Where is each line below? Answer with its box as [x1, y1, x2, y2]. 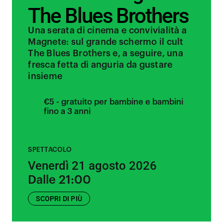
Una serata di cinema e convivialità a [28, 26, 187, 35]
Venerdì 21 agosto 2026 [28, 159, 157, 173]
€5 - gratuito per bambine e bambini [44, 98, 184, 106]
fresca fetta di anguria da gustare [28, 60, 173, 69]
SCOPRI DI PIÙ [36, 195, 83, 203]
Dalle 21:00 [28, 174, 92, 186]
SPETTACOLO [28, 146, 72, 153]
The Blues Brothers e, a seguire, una [28, 49, 184, 58]
